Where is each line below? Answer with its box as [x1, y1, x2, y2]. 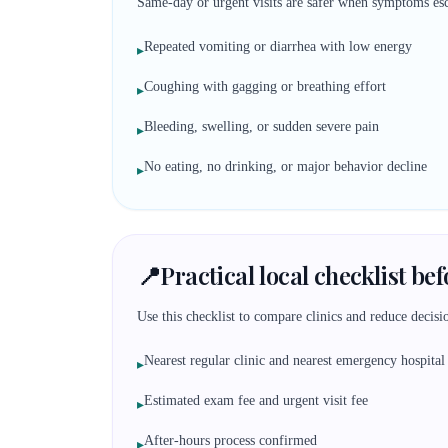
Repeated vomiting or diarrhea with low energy [144, 39, 412, 54]
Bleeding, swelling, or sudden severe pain [144, 119, 379, 134]
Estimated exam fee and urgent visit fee [144, 393, 368, 408]
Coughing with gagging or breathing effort [144, 79, 386, 94]
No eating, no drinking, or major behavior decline [144, 159, 427, 174]
